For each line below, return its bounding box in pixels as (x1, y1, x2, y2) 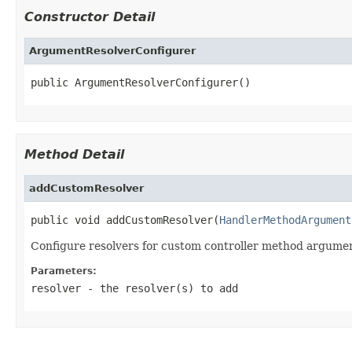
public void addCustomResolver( (31, 213, 219, 226)
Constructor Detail (24, 9, 155, 24)
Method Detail (24, 146, 124, 162)
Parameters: (31, 265, 97, 277)
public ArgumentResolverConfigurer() (31, 75, 251, 89)
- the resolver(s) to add (81, 281, 238, 295)
